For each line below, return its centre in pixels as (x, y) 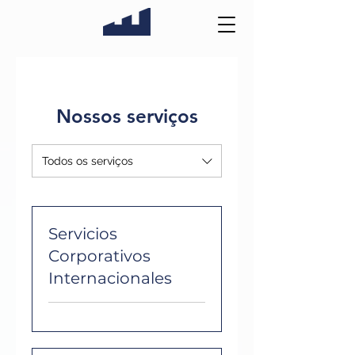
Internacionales (110, 278)
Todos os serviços (88, 161)
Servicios (83, 234)
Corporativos (99, 256)
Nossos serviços (127, 116)
